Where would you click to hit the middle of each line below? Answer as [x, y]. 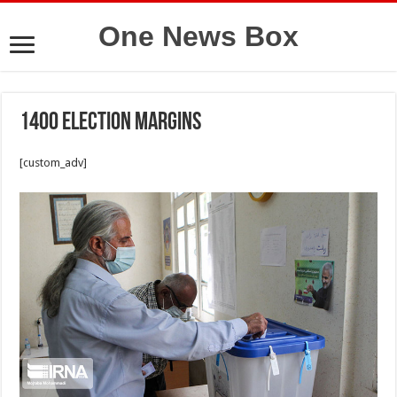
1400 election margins [111, 123]
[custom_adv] [54, 163]
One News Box [198, 36]
